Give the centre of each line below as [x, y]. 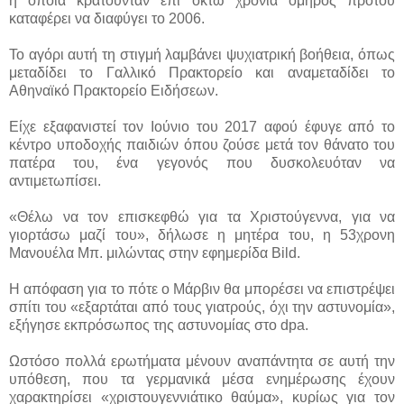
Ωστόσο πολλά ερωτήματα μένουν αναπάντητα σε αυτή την [202, 361]
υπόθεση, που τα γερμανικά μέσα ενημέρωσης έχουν [202, 379]
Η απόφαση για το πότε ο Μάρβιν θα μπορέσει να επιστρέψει [202, 289]
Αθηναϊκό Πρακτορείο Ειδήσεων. [114, 90]
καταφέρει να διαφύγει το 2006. [107, 18]
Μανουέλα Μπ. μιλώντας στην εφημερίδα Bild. [155, 252]
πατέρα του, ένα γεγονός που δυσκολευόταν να [202, 162]
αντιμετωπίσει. [55, 180]
